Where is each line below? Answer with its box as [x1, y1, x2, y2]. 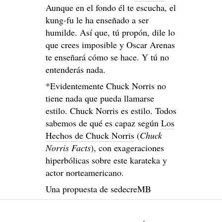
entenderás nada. [46, 63, 106, 76]
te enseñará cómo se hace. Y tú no [46, 51, 169, 63]
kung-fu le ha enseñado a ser [46, 14, 149, 26]
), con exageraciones [91, 142, 164, 154]
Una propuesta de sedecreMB [46, 183, 151, 195]
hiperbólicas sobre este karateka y [46, 154, 167, 166]
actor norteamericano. [46, 166, 124, 179]
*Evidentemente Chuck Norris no [46, 80, 166, 92]
